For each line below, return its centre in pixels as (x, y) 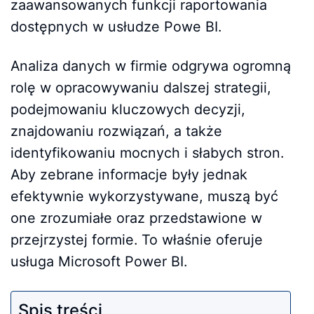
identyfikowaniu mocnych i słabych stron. (147, 153)
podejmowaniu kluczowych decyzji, (128, 110)
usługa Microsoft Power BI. (99, 262)
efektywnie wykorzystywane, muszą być (144, 197)
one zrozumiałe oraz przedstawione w (136, 218)
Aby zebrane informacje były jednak (129, 175)
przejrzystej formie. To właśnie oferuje (137, 240)
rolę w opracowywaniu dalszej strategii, (141, 88)
